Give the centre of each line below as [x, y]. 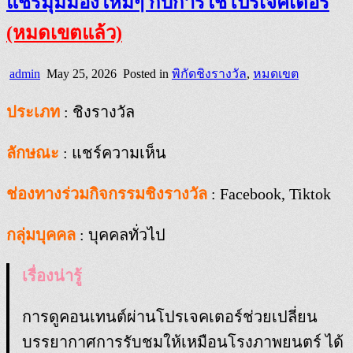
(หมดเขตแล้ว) [64, 33]
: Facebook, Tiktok [269, 193]
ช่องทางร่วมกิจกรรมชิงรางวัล [107, 193]
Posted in [147, 73]
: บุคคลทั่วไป [121, 234]
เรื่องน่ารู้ [52, 275]
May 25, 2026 [80, 73]
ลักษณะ [33, 152]
